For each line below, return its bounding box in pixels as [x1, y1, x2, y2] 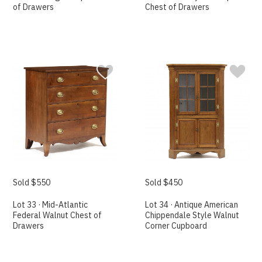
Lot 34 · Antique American [145, 199, 239, 210]
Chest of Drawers [145, 2, 210, 13]
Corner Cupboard [145, 220, 208, 231]
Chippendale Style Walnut [145, 209, 240, 220]
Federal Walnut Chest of [13, 209, 102, 220]
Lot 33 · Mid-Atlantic [13, 199, 88, 210]
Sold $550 [13, 177, 51, 188]
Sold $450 [145, 177, 183, 188]
